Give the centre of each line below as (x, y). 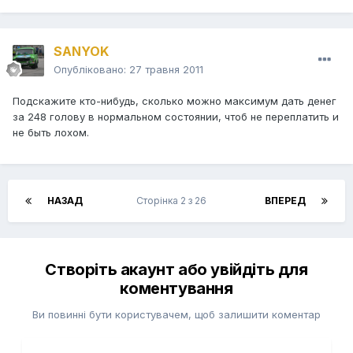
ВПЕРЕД (285, 201)
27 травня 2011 (166, 70)
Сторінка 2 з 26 (174, 201)
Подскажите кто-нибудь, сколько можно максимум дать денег (176, 101)
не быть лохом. (51, 133)
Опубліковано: (91, 70)
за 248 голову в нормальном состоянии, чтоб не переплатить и (176, 117)
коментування (176, 289)
